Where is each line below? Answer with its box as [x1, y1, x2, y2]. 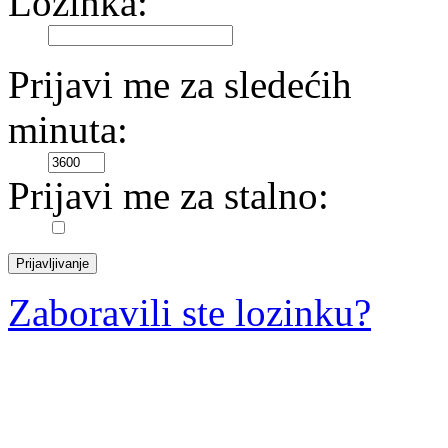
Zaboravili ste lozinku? [8, 291, 371, 335]
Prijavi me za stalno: [8, 174, 329, 218]
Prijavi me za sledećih [8, 63, 352, 107]
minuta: [8, 108, 128, 152]
